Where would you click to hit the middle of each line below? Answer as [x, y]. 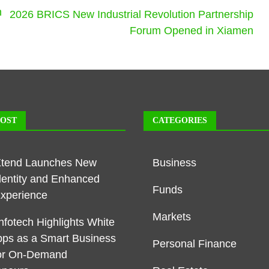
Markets [172, 216]
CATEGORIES [180, 120]
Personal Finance [195, 243]
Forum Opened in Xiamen [192, 30]
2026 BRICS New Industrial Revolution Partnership [132, 14]
